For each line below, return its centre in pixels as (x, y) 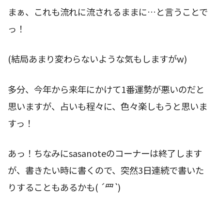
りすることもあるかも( (53, 187)
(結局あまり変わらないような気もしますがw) (97, 59)
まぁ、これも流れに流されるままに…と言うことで (108, 11)
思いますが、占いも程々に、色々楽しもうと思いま (108, 106)
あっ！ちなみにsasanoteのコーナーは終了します (105, 153)
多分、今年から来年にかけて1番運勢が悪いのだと (106, 89)
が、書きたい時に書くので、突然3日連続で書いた (106, 170)
